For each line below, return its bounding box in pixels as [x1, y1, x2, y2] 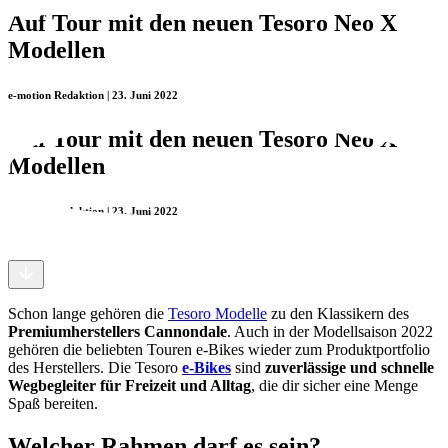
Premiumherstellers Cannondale [8, 322, 227, 340]
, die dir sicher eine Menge [251, 376, 418, 394]
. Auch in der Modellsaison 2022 [227, 322, 433, 340]
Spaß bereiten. [8, 394, 98, 412]
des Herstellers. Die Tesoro [8, 358, 182, 376]
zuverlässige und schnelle [265, 358, 434, 376]
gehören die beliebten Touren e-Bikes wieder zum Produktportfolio [8, 340, 430, 358]
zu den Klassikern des [267, 304, 409, 322]
